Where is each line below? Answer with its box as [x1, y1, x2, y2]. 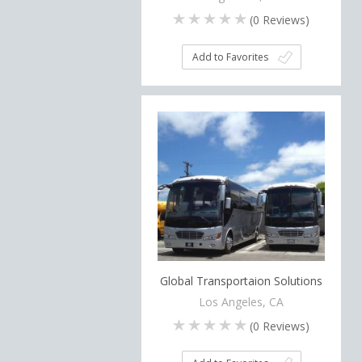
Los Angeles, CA [199, 293, 284, 309]
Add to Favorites [192, 50, 268, 64]
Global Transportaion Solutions [160, 273, 323, 288]
